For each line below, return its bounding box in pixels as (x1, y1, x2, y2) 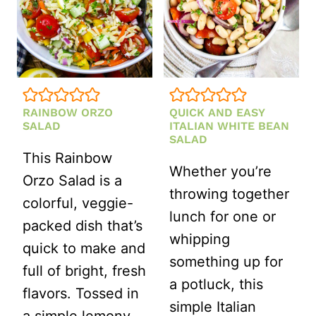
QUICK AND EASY (169, 106, 265, 120)
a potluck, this (169, 276, 263, 293)
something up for (169, 253, 283, 271)
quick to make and (23, 240, 145, 257)
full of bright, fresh (23, 262, 146, 280)
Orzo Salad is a (23, 172, 122, 190)
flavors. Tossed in (23, 285, 139, 303)
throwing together (169, 186, 289, 203)
